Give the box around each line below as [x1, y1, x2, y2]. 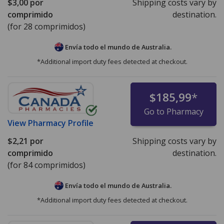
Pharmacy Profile [28, 117, 93, 128]
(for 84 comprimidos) [7, 159, 85, 170]
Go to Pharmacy [143, 105, 203, 117]
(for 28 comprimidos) [7, 21, 85, 32]
